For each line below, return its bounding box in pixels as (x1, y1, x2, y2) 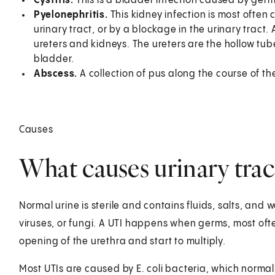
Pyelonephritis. (33, 9, 110, 20)
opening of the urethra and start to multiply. (18, 236, 226, 247)
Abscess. (33, 68, 80, 79)
